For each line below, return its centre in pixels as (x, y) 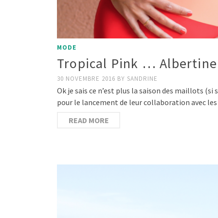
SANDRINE (142, 79)
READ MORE (89, 120)
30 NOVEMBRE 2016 (87, 79)
